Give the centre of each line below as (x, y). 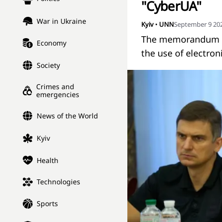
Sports (47, 204)
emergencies (58, 95)
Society (48, 65)
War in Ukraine (61, 21)
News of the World (67, 116)
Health (48, 160)
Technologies (58, 182)
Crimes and (55, 87)
